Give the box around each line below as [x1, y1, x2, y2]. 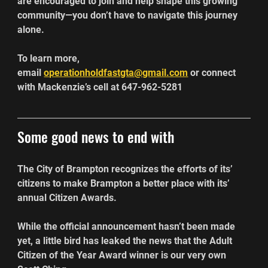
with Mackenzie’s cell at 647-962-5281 [17, 81, 183, 93]
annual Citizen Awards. [17, 191, 117, 203]
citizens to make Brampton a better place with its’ [17, 177, 233, 189]
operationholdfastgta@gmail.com [44, 66, 188, 78]
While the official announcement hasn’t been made [17, 220, 238, 232]
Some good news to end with [17, 125, 175, 147]
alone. [17, 23, 45, 35]
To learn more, [17, 52, 83, 64]
